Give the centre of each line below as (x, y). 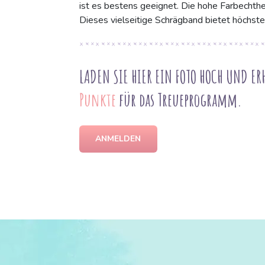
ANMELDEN (118, 139)
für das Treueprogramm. (180, 100)
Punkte (99, 100)
